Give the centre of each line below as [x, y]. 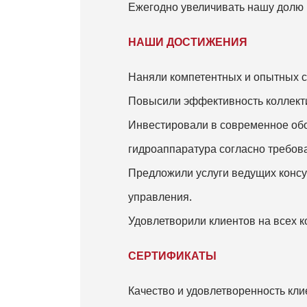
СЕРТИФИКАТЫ [172, 256]
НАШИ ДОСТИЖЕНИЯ [188, 42]
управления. [160, 197]
